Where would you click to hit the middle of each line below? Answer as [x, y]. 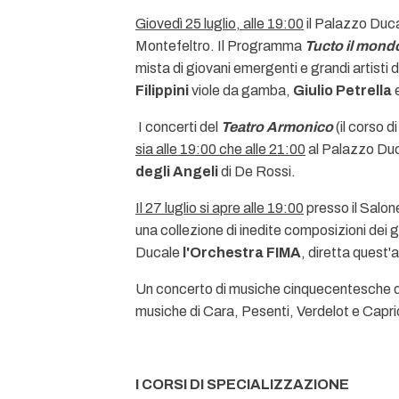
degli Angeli [177, 171]
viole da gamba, [241, 90]
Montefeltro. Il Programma [220, 46]
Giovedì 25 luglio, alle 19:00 [220, 24]
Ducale [159, 252]
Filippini [162, 90]
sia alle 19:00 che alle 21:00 [220, 149]
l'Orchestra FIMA [242, 252]
